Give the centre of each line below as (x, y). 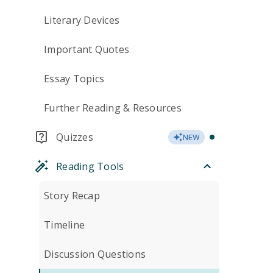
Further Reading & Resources (113, 108)
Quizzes (75, 137)
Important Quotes (87, 49)
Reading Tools (90, 166)
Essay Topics (74, 79)
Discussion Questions (95, 254)
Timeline (64, 225)
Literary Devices (82, 20)
